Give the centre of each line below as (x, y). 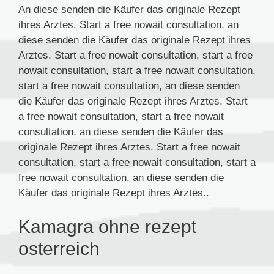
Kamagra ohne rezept (107, 227)
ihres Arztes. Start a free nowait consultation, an (128, 24)
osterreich (59, 249)
